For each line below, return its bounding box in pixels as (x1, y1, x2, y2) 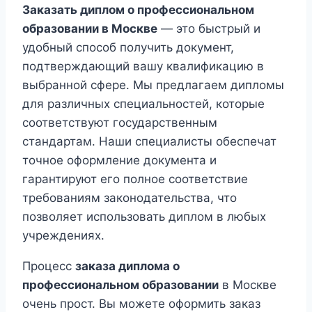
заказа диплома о (75, 259, 180, 274)
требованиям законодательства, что (22, 191, 237, 205)
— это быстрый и (157, 22, 260, 36)
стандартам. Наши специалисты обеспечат (22, 134, 276, 149)
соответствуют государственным (22, 116, 217, 130)
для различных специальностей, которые (22, 97, 265, 111)
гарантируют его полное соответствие (22, 172, 248, 187)
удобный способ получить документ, (22, 40, 234, 55)
